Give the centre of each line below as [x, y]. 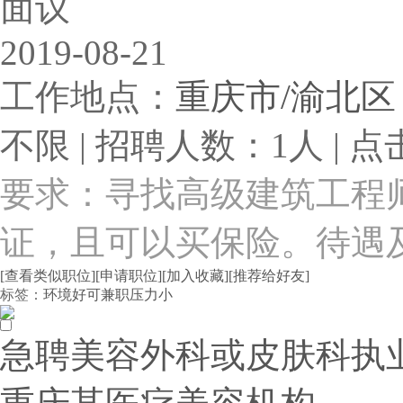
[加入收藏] [195, 276]
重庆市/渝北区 [286, 97]
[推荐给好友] [269, 276]
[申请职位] [129, 276]
